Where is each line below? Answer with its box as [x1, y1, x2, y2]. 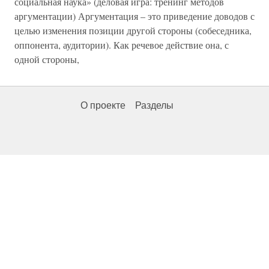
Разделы [135, 100, 174, 110]
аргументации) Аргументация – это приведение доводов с [14, 9, 255, 22]
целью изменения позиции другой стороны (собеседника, [14, 23, 252, 37]
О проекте [80, 100, 125, 110]
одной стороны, [14, 52, 79, 65]
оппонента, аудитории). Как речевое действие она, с [14, 38, 229, 51]
